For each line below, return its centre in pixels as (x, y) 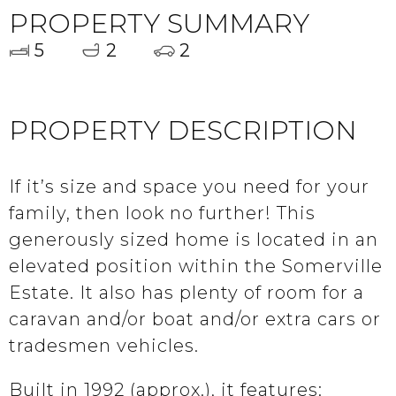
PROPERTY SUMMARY (159, 23)
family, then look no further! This (162, 213)
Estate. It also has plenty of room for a (187, 293)
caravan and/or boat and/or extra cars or (195, 319)
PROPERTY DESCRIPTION (183, 130)
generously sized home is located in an (194, 240)
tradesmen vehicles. (104, 346)
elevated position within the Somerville (196, 266)
